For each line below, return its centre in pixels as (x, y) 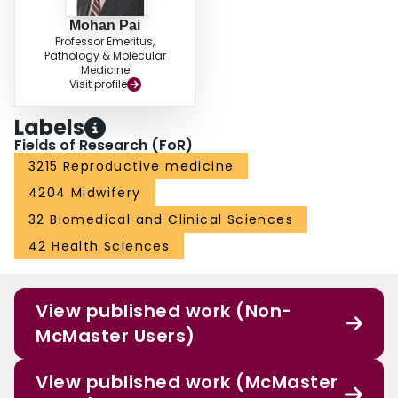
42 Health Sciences (99, 247)
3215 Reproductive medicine (131, 167)
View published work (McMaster (187, 382)
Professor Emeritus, (105, 42)
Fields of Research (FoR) (103, 146)
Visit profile (98, 84)
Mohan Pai (105, 26)
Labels (49, 128)
